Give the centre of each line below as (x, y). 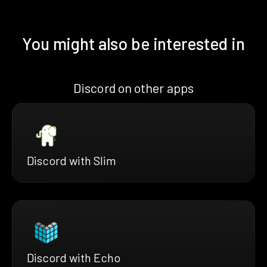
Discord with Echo (74, 257)
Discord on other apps (133, 87)
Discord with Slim (72, 160)
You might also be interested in (133, 43)
